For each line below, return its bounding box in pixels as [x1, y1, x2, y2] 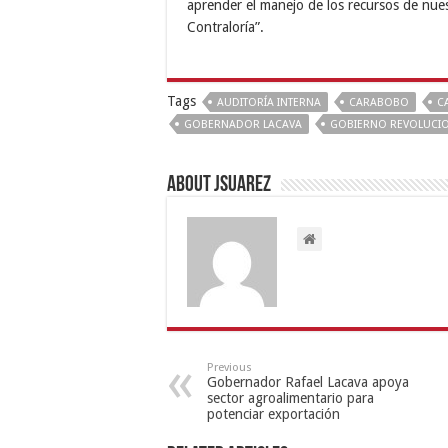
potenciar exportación [207, 406, 340, 423]
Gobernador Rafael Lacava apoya [207, 374, 409, 391]
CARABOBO [349, 96, 409, 110]
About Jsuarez [167, 174, 271, 198]
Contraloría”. [187, 19, 264, 36]
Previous [207, 361, 252, 375]
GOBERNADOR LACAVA [184, 118, 302, 132]
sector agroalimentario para [207, 390, 374, 407]
